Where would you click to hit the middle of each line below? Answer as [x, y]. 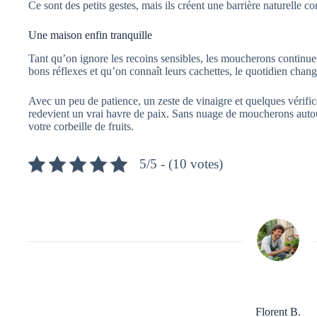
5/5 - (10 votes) [181, 163]
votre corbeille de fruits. [81, 126]
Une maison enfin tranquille [90, 35]
